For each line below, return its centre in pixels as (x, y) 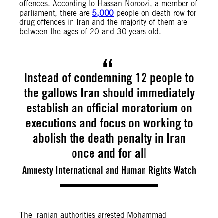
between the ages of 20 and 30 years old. (90, 31)
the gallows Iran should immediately (109, 92)
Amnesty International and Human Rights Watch (109, 170)
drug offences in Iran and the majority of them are (103, 22)
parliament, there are (56, 13)
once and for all (109, 153)
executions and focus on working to (109, 123)
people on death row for (155, 13)
